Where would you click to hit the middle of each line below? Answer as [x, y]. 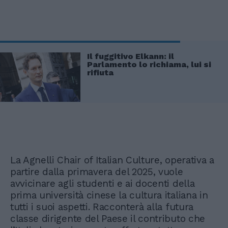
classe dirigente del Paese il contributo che [108, 219]
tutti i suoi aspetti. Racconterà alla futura [102, 207]
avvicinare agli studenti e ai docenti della [103, 184]
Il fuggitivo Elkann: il [131, 56]
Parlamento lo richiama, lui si [149, 64]
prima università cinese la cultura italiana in [109, 195]
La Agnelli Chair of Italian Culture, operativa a [112, 160]
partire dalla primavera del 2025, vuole [97, 172]
